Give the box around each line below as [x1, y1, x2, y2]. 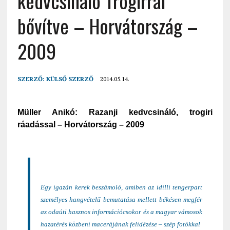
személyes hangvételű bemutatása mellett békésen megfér [40, 196, 203, 204]
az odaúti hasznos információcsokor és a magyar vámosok [40, 208, 203, 216]
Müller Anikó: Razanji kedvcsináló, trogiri [17, 108, 213, 117]
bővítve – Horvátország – [17, 11, 198, 41]
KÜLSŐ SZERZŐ [46, 75, 93, 83]
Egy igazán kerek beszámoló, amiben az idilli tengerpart [40, 183, 203, 191]
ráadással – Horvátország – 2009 [17, 120, 144, 129]
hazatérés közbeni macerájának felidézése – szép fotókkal [40, 220, 200, 228]
